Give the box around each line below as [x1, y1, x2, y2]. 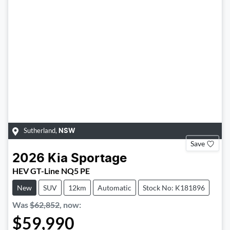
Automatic [98, 183, 131, 192]
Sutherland [24, 126, 55, 135]
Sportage [71, 152, 127, 165]
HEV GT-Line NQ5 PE [12, 165, 90, 176]
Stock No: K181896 [143, 183, 205, 192]
